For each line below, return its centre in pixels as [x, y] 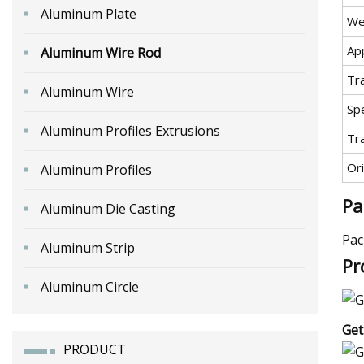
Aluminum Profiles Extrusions [130, 130]
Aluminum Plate [89, 13]
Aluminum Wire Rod [101, 52]
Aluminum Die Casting [108, 208]
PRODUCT [95, 349]
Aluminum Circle [90, 286]
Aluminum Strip [88, 247]
